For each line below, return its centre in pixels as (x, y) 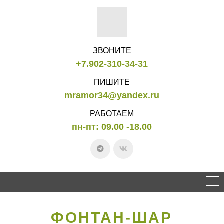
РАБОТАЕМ (112, 113)
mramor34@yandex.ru (112, 95)
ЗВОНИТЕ (112, 50)
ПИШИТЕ (112, 82)
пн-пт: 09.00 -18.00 (112, 127)
